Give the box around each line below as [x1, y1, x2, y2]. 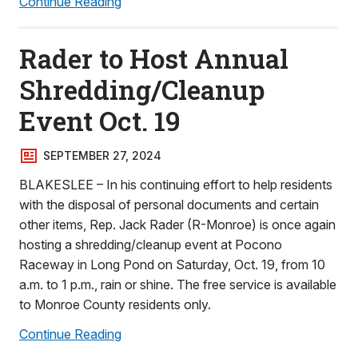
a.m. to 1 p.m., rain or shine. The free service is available [19, 276, 336, 292]
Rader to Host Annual [19, 41, 288, 76]
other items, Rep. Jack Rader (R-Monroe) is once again [19, 217, 336, 233]
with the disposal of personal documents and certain [19, 197, 319, 213]
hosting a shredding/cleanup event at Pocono [19, 237, 282, 253]
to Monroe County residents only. [19, 296, 211, 312]
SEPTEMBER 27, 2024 [43, 149, 161, 162]
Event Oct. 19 [19, 103, 181, 138]
